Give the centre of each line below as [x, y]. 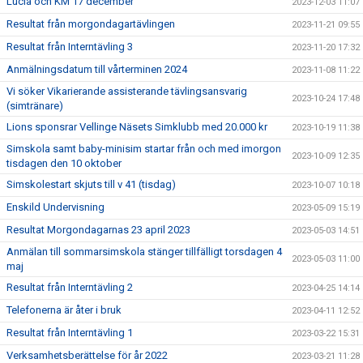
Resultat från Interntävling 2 [70, 287]
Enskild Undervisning [56, 207]
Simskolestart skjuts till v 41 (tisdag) [91, 184]
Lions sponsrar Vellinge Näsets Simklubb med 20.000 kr [137, 127]
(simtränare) [35, 106]
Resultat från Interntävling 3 [70, 47]
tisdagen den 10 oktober [64, 163]
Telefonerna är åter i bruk [64, 310]
